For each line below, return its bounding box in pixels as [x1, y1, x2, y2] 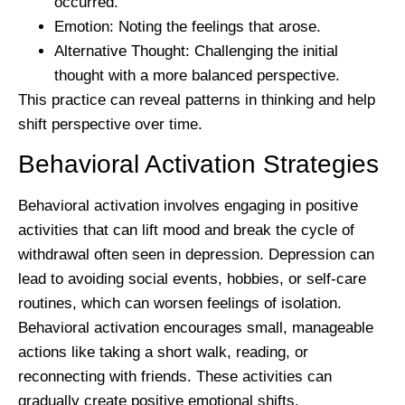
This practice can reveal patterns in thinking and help [18, 90, 375, 108]
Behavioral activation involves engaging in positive [18, 197, 358, 215]
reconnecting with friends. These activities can [18, 368, 332, 386]
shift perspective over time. [18, 115, 202, 133]
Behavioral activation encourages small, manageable [18, 319, 373, 337]
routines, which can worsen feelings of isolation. [18, 295, 342, 313]
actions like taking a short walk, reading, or [18, 344, 308, 362]
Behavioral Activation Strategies [18, 150, 379, 179]
